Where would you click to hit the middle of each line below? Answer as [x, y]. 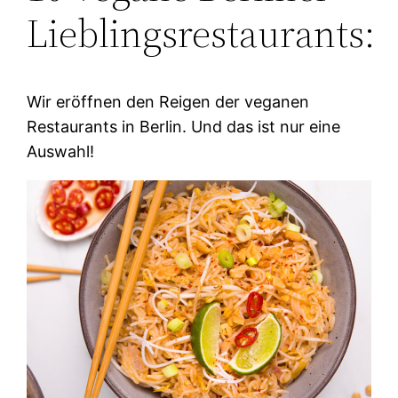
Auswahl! [61, 151]
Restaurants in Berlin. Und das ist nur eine [184, 127]
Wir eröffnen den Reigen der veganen [168, 102]
